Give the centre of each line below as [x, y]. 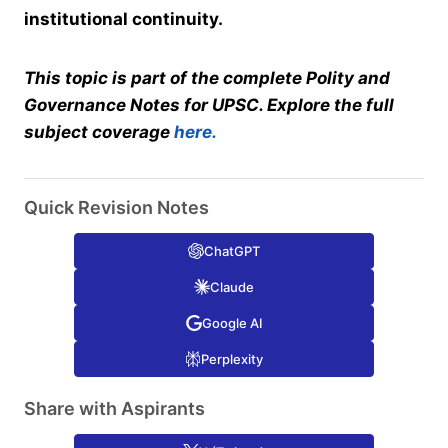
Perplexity [232, 359]
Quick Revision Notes [116, 208]
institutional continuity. [123, 19]
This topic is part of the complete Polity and [207, 78]
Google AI [232, 323]
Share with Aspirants [114, 409]
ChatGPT [232, 251]
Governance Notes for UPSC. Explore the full [209, 105]
